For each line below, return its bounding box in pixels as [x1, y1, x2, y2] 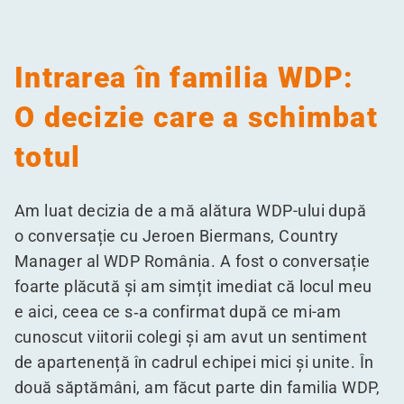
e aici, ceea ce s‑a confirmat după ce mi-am [14, 302, 342, 321]
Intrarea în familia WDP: [14, 60, 354, 95]
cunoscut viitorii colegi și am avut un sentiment [14, 327, 368, 346]
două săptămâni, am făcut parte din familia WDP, [14, 378, 381, 397]
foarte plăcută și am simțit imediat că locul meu [14, 277, 372, 296]
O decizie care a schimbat [14, 100, 378, 134]
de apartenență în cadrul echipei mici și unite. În [14, 353, 374, 372]
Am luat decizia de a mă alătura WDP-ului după [14, 201, 367, 220]
